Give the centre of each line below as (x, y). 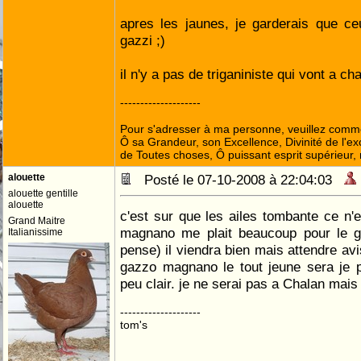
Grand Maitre (37, 221)
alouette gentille (43, 193)
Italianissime (35, 232)
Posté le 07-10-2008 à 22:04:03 (238, 180)
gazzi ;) (143, 40)
